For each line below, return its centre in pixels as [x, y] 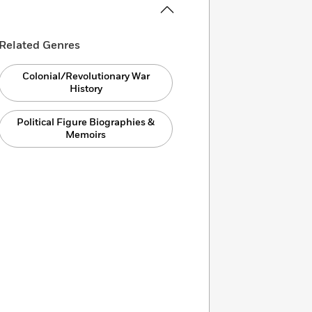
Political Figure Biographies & [86, 122]
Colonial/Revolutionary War [86, 76]
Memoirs [86, 135]
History [86, 89]
